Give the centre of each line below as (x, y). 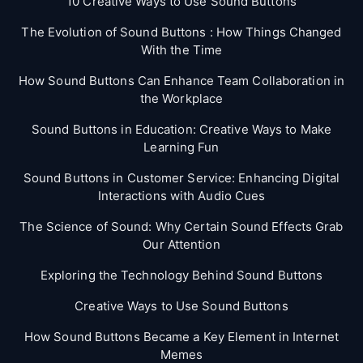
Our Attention (181, 244)
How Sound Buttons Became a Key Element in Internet (181, 336)
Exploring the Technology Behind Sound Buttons (181, 275)
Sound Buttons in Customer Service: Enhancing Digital (181, 177)
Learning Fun (181, 147)
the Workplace (181, 98)
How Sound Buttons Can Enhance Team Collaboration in (181, 80)
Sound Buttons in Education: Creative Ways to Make (181, 129)
